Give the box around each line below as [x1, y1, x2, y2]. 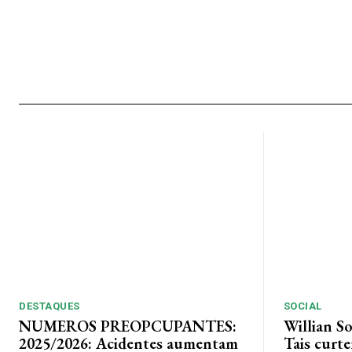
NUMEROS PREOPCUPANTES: [19, 315, 236, 336]
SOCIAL [283, 299, 322, 312]
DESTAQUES [19, 299, 80, 312]
